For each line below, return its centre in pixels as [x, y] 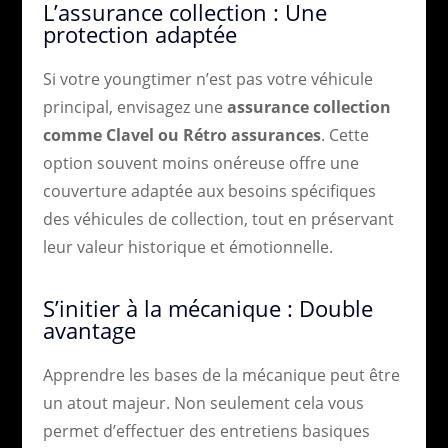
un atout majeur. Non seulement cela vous [203, 402]
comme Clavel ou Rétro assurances [181, 134]
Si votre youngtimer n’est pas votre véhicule [207, 78]
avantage [89, 329]
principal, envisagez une [134, 106]
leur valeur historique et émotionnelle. [187, 246]
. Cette [344, 134]
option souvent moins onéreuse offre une [200, 162]
